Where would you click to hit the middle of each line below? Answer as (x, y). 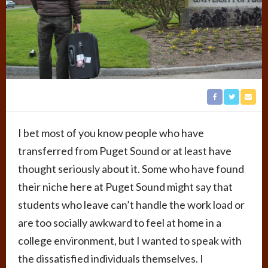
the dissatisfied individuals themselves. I (111, 259)
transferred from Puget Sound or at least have (125, 151)
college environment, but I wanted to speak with (130, 241)
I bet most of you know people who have (111, 133)
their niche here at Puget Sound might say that (125, 187)
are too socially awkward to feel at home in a (120, 223)
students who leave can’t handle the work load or (131, 205)
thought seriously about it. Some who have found (131, 169)
